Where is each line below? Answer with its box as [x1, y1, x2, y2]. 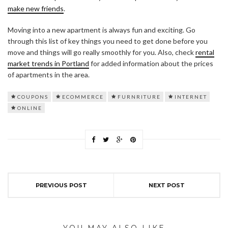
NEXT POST [149, 182, 185, 189]
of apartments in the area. [8, 70, 90, 79]
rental [195, 48, 214, 57]
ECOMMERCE [62, 94, 104, 100]
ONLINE [17, 105, 42, 111]
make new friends [8, 4, 64, 13]
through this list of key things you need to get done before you [8, 37, 208, 46]
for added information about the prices [89, 59, 213, 68]
